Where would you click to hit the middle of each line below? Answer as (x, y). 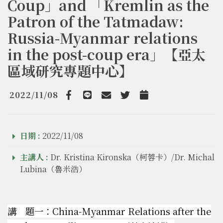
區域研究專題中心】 (70, 71)
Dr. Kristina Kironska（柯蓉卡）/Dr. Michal (131, 157)
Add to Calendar (169, 103)
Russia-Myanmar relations (103, 38)
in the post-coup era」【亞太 (107, 55)
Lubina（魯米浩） (53, 169)
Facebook (83, 103)
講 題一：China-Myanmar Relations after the (109, 211)
